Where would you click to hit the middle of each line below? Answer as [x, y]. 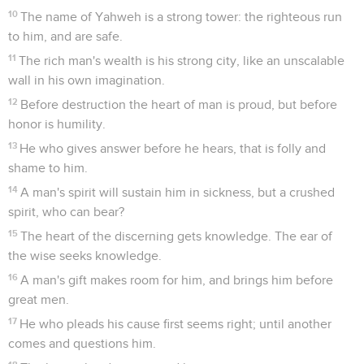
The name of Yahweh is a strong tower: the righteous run [182, 17]
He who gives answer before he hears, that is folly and [173, 148]
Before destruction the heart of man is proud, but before [179, 104]
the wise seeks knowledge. [85, 256]
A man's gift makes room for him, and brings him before [177, 280]
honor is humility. [57, 124]
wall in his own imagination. [87, 80]
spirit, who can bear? [66, 212]
